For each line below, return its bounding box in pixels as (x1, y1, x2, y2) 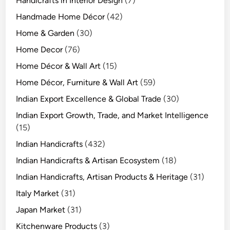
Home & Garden (16, 28, 75, 39)
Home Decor (16, 45, 63, 55)
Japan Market (16, 205, 66, 215)
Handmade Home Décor (16, 12, 105, 22)
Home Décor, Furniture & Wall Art (16, 78, 139, 88)
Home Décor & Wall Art (16, 61, 101, 71)
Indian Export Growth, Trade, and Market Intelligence (16, 110, 209, 121)
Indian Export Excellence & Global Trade (16, 94, 162, 104)
